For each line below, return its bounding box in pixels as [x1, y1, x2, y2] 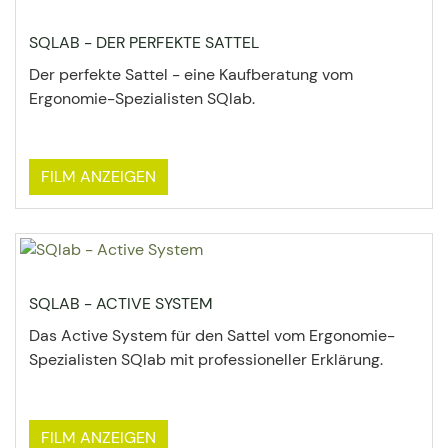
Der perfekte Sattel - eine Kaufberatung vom [29, 64, 353, 85]
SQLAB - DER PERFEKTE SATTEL [29, 32, 259, 53]
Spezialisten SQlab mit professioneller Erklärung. [29, 349, 383, 370]
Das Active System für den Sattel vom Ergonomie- [29, 325, 395, 346]
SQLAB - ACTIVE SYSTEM [29, 293, 213, 314]
